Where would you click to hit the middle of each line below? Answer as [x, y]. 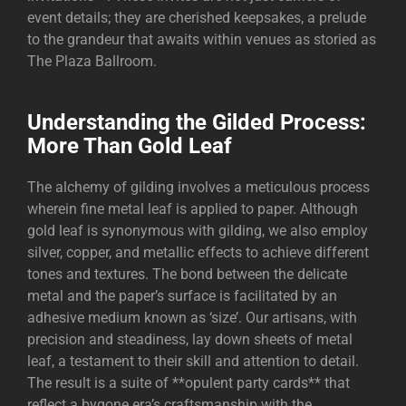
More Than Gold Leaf [130, 145]
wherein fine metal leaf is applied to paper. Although [193, 208]
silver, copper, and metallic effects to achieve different [198, 252]
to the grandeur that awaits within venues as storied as [202, 39]
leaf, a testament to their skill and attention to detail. [193, 361]
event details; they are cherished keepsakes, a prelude [197, 17]
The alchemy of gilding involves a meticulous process [198, 187]
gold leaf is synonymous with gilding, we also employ [198, 230]
